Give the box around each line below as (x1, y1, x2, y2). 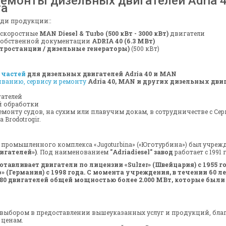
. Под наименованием (37, 148, 110, 156)
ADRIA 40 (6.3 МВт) (92, 37, 155, 45)
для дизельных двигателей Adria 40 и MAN (26, 70, 177, 78)
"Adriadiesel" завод (110, 148, 173, 156)
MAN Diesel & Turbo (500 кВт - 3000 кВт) (39, 29, 168, 38)
